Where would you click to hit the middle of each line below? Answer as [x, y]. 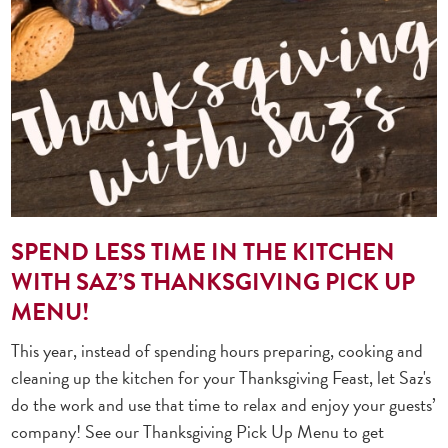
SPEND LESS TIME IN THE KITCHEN [203, 251]
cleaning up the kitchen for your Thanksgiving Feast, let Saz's [221, 377]
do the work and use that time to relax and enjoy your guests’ [224, 404]
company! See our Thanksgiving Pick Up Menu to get [198, 431]
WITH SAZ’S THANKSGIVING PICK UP [213, 281]
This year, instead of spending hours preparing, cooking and [217, 350]
